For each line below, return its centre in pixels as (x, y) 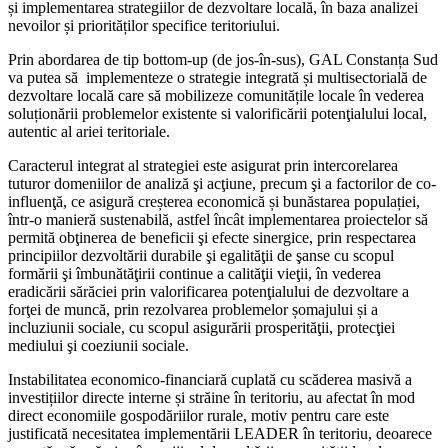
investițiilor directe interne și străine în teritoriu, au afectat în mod (211, 398)
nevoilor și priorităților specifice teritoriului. (144, 26)
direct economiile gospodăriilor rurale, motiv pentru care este (198, 416)
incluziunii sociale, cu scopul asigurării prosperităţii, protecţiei (201, 328)
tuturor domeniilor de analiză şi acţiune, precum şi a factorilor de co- (222, 184)
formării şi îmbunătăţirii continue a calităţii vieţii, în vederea (194, 274)
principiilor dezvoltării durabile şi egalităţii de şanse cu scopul (201, 256)
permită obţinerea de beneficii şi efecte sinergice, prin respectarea (212, 238)
